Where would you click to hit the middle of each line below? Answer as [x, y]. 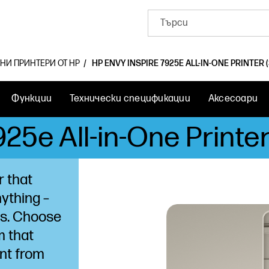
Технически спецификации [130, 99]
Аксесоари [233, 99]
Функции [32, 99]
